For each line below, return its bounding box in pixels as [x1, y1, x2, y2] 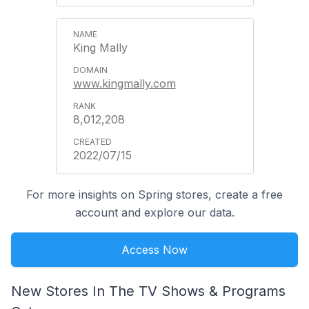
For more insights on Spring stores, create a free [26, 188, 283, 201]
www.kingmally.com [72, 77, 176, 90]
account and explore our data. [74, 206, 235, 219]
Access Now [121, 243, 188, 257]
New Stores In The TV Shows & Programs [11, 283, 286, 299]
